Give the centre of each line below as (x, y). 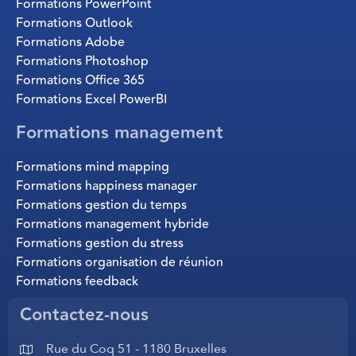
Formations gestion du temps (101, 205)
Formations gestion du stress (100, 244)
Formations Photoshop (82, 62)
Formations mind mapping (93, 167)
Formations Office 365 (80, 81)
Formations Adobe (70, 43)
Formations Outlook (74, 23)
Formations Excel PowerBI (91, 100)
